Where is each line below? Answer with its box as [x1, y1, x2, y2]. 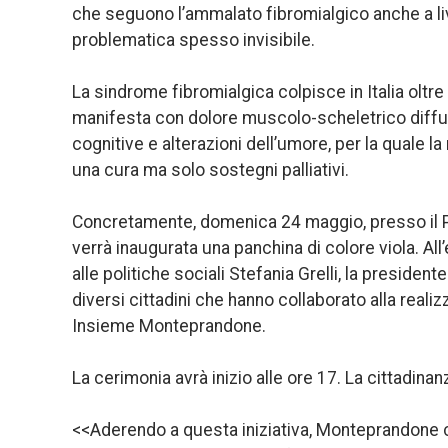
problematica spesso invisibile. [72, 29, 315, 50]
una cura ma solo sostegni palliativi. [72, 159, 349, 180]
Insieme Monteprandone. [72, 315, 266, 336]
